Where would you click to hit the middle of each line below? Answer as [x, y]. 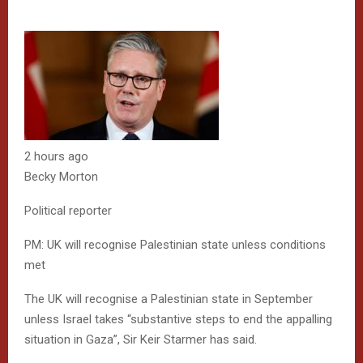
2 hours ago [56, 156]
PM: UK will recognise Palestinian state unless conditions [175, 244]
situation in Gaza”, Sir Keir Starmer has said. [141, 339]
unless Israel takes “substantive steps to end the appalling [178, 319]
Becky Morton [61, 176]
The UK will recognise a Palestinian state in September [169, 299]
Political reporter [68, 210]
